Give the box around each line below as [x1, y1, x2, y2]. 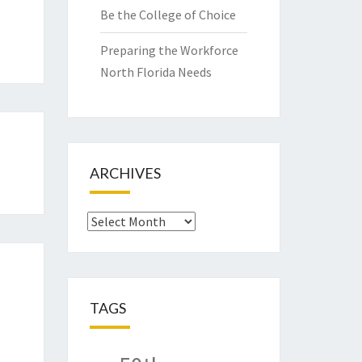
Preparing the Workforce [99, 42, 238, 59]
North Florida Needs [99, 64, 212, 81]
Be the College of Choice [99, 6, 236, 23]
